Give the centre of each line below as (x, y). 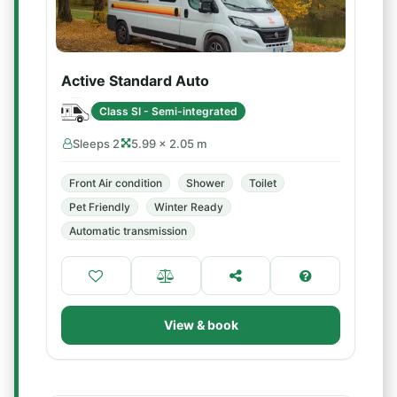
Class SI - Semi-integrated (168, 111)
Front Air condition (116, 183)
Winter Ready (189, 207)
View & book (201, 325)
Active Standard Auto (135, 81)
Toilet (263, 183)
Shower (206, 183)
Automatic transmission (128, 231)
